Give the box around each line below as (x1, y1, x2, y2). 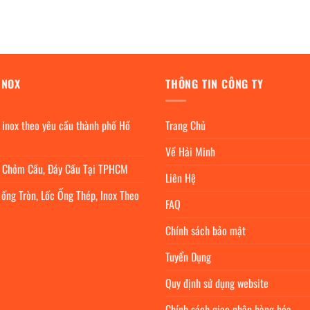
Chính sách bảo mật (165, 222, 246, 239)
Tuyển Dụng (165, 248, 211, 266)
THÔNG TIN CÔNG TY (165, 75, 264, 92)
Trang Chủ (165, 117, 206, 134)
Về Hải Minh (165, 143, 215, 161)
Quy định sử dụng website (165, 275, 268, 292)
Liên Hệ (165, 170, 196, 187)
